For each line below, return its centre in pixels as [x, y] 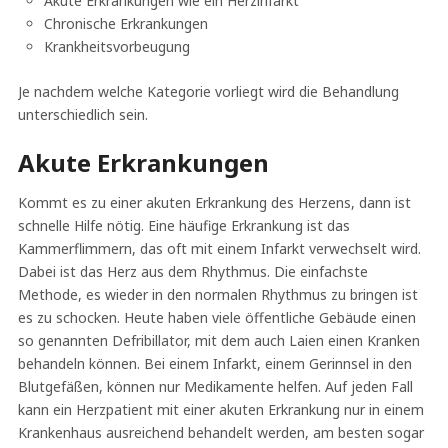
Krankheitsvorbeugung [117, 46]
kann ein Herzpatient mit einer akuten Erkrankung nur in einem [220, 409]
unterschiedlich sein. [82, 114]
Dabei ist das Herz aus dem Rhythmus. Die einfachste [192, 271]
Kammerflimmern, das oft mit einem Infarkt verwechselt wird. [219, 248]
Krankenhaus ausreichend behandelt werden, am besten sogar [220, 432]
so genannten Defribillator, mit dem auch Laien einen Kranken [218, 340]
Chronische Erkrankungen [126, 23]
